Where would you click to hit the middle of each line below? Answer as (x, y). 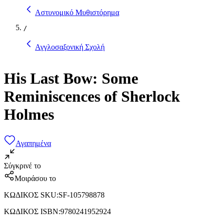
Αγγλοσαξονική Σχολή (70, 47)
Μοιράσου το (35, 178)
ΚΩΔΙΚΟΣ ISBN (31, 211)
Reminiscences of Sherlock (92, 97)
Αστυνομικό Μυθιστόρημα (77, 12)
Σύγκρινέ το (22, 165)
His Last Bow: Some (71, 79)
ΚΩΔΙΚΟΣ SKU (30, 195)
